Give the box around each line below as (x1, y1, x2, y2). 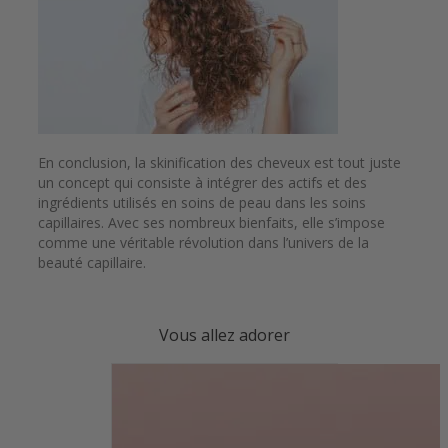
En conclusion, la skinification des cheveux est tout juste (38, 153, 401, 173)
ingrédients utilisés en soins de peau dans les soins (38, 193, 366, 213)
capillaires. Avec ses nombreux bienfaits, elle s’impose (38, 213, 385, 233)
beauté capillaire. (38, 253, 150, 273)
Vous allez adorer (158, 324, 290, 347)
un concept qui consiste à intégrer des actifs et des (38, 173, 367, 193)
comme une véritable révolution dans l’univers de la (38, 233, 369, 253)
